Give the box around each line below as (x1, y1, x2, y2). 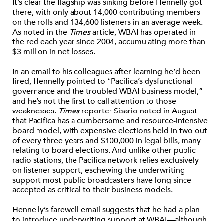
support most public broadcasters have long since (12, 175, 191, 185)
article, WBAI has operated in (90, 27, 196, 37)
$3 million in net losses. (12, 46, 95, 57)
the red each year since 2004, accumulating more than (12, 37, 205, 47)
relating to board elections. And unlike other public (12, 145, 196, 156)
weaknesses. (12, 106, 58, 116)
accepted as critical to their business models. (12, 184, 173, 195)
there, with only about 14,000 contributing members (12, 7, 200, 18)
